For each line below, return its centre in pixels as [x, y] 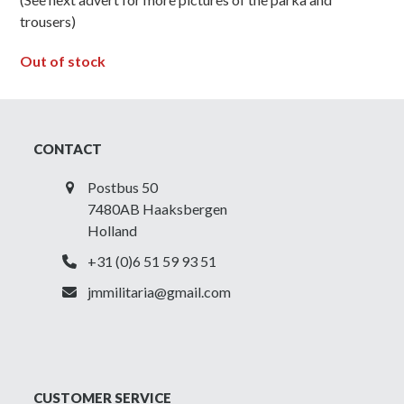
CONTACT [68, 149]
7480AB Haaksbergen [158, 209]
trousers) [48, 21]
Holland [113, 230]
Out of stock [63, 61]
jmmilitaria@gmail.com [160, 292]
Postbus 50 [123, 187]
